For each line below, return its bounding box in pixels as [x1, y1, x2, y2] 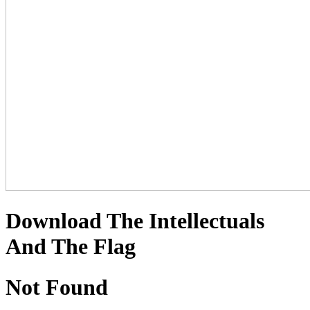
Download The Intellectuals [6, 208, 264, 234]
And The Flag [6, 234, 136, 259]
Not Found [6, 274, 108, 300]
